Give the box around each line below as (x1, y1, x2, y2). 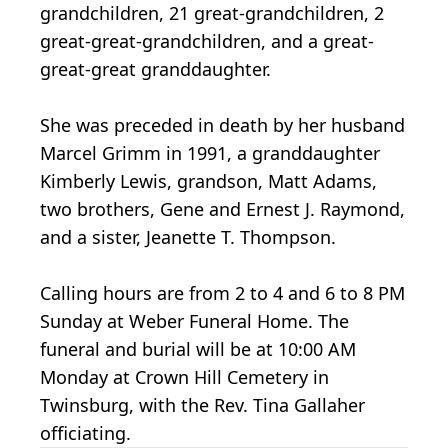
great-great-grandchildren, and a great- (40, 28, 374, 53)
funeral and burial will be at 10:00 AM (40, 336, 356, 361)
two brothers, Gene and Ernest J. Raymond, (40, 196, 405, 221)
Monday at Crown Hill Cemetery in (40, 364, 329, 389)
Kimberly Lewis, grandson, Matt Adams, (40, 168, 377, 193)
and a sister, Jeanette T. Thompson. (40, 224, 336, 249)
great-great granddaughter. (40, 56, 271, 81)
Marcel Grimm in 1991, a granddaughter (40, 140, 380, 165)
